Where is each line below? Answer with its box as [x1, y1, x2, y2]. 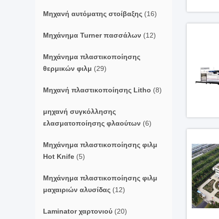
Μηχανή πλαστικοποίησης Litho [43, 86, 151, 94]
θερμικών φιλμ [43, 65, 92, 72]
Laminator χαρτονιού [43, 207, 112, 215]
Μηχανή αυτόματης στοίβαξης [43, 10, 142, 18]
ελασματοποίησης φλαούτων [43, 119, 141, 127]
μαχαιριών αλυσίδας [43, 186, 110, 194]
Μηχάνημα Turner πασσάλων [43, 31, 141, 39]
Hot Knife [43, 153, 74, 160]
